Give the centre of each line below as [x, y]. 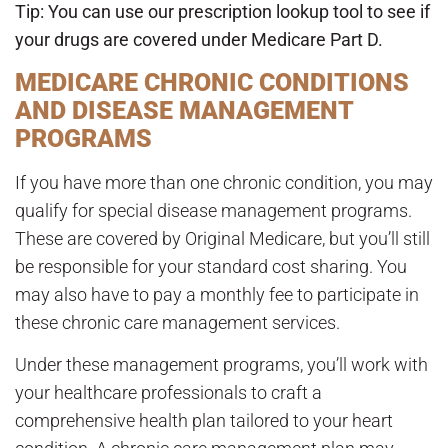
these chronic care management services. [177, 322]
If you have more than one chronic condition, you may [224, 182]
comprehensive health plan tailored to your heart [204, 420]
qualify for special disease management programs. [213, 210]
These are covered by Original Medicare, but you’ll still [222, 238]
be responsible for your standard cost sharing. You [211, 266]
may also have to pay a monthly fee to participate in [217, 294]
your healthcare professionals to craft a [168, 392]
